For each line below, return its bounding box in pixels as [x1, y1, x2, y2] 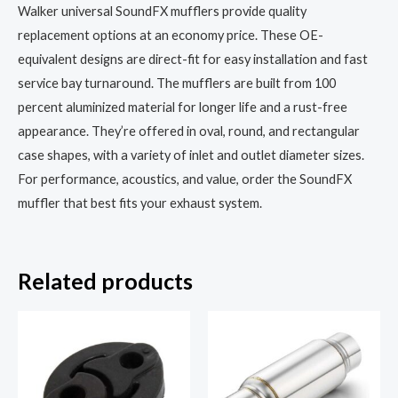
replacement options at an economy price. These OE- [18, 27, 323, 43]
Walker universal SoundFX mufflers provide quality [18, 3, 306, 19]
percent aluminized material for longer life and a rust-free [18, 99, 347, 115]
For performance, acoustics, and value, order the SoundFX [18, 171, 352, 187]
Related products [18, 267, 193, 295]
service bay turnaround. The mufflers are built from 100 [18, 75, 336, 91]
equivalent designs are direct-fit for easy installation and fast [18, 51, 368, 67]
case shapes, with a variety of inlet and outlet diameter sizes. [18, 147, 364, 163]
